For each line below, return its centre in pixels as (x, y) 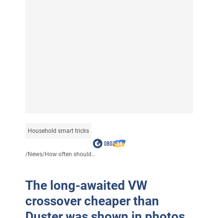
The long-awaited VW (86, 185)
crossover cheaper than (92, 201)
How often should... (70, 154)
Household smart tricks (58, 131)
